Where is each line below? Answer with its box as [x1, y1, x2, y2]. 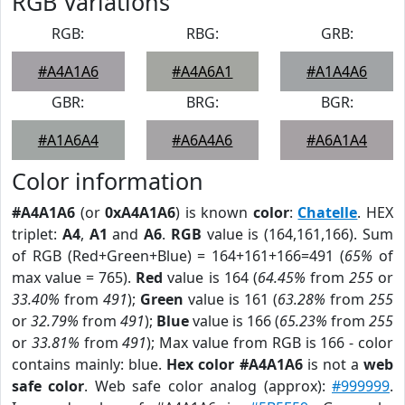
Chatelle [297, 202, 358, 222]
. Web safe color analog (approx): [84, 376, 333, 396]
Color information [12, 165, 203, 196]
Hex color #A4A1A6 [166, 354, 303, 374]
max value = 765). [12, 268, 137, 287]
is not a [302, 354, 364, 374]
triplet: [12, 224, 62, 244]
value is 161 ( [184, 289, 278, 309]
